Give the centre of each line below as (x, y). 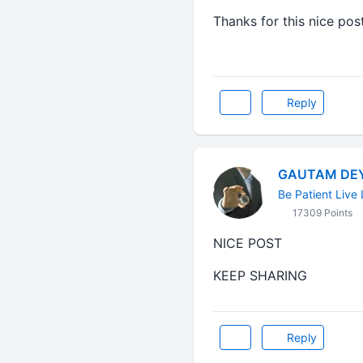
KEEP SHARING (260, 275)
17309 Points (321, 213)
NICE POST (247, 243)
